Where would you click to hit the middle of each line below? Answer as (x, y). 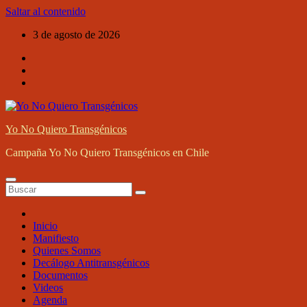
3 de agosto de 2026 (76, 35)
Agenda (50, 300)
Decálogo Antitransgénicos (91, 263)
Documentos (60, 275)
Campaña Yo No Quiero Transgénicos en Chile (107, 152)
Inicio (45, 226)
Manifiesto (56, 238)
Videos (48, 287)
